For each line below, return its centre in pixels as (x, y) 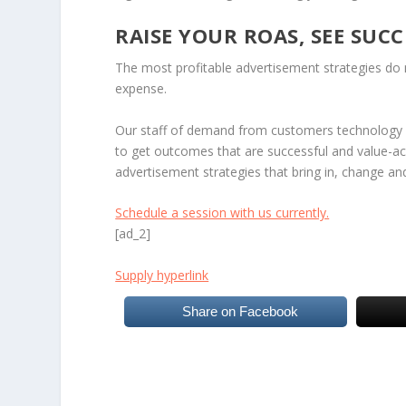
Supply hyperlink (162, 275)
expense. (143, 89)
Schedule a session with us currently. (222, 212)
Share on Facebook (241, 311)
